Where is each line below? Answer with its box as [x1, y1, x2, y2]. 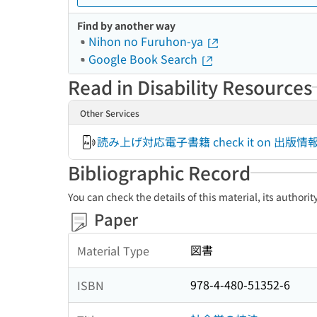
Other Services [80, 107, 139, 119]
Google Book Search [88, 50, 200, 67]
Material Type [77, 241, 149, 259]
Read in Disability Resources [68, 74, 312, 100]
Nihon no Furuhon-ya [88, 33, 206, 50]
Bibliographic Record [68, 159, 250, 185]
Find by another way [77, 18, 175, 33]
